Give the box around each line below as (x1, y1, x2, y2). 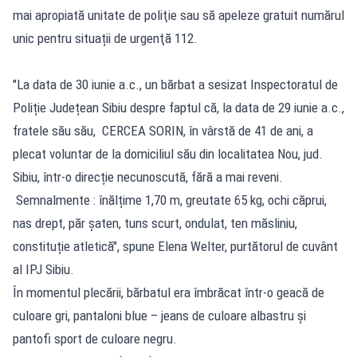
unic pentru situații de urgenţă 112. (13, 29, 198, 46)
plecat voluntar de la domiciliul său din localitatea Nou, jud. (13, 145, 323, 162)
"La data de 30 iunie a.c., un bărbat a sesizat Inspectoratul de (13, 76, 338, 92)
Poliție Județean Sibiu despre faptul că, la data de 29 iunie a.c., (13, 99, 344, 116)
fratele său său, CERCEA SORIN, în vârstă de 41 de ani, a (13, 122, 313, 139)
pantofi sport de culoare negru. (13, 330, 177, 347)
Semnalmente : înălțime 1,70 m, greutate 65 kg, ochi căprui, (13, 191, 327, 208)
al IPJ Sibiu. (13, 261, 74, 277)
